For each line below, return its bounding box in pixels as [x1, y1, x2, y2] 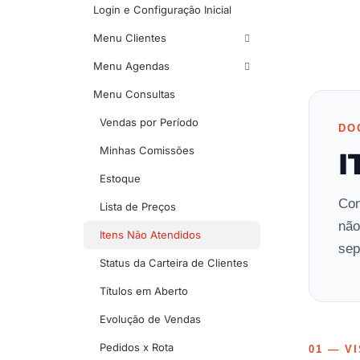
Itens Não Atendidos [100, 228, 201, 242]
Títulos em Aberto [100, 284, 188, 298]
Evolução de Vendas [100, 313, 201, 326]
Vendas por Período [100, 116, 198, 129]
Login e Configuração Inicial [93, 3, 231, 17]
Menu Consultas [93, 88, 175, 101]
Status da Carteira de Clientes [100, 256, 248, 270]
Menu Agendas [93, 59, 170, 73]
